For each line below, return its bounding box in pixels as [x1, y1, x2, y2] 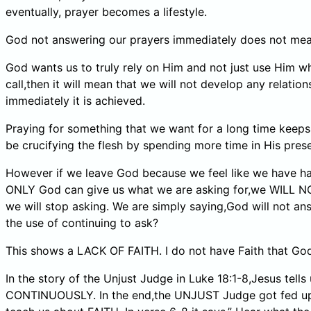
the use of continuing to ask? [6, 215, 158, 230]
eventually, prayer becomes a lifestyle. [6, 4, 207, 19]
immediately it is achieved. [6, 93, 145, 108]
